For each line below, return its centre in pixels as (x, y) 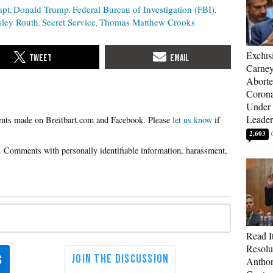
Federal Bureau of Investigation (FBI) (144, 9)
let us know (192, 119)
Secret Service (69, 22)
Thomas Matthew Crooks (147, 22)
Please (160, 119)
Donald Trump (41, 9)
